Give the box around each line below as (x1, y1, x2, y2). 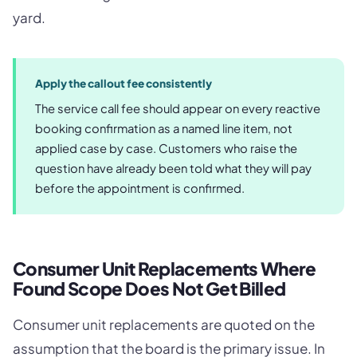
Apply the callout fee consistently (35, 76, 212, 91)
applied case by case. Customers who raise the (35, 141, 297, 156)
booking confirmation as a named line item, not (35, 121, 292, 136)
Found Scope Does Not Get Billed (13, 277, 286, 300)
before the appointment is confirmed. (35, 181, 245, 196)
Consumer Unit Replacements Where (13, 257, 316, 280)
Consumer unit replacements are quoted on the (13, 316, 315, 334)
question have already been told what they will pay (35, 161, 312, 176)
